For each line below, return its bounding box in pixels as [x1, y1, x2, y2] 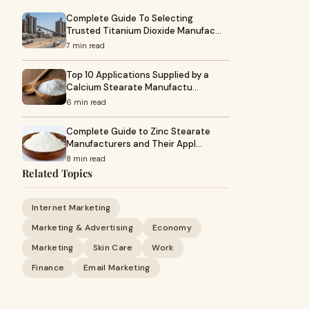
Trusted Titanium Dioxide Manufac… [66, 25, 221, 37]
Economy [152, 222, 192, 233]
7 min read [66, 41, 105, 50]
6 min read [66, 97, 106, 107]
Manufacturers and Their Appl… [66, 138, 202, 150]
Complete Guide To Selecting [66, 12, 193, 24]
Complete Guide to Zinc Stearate [66, 126, 210, 137]
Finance [32, 262, 65, 273]
